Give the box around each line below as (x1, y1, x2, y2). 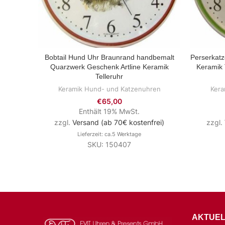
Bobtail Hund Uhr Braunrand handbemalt (44, 53, 174, 61)
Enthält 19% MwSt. (79, 107, 140, 116)
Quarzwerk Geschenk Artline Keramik (50, 63, 169, 71)
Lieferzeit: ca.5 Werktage (77, 131, 141, 138)
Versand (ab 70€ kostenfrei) (72, 118, 164, 127)
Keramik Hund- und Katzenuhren (58, 85, 161, 93)
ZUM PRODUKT (84, 54, 135, 62)
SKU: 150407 (87, 140, 131, 149)
